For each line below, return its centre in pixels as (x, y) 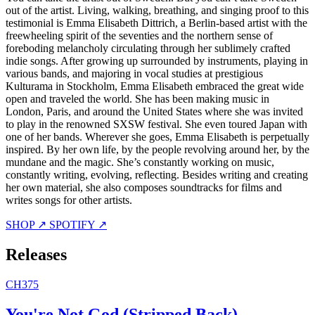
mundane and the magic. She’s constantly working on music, (140, 162)
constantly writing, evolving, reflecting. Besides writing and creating (157, 174)
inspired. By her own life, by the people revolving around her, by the (157, 149)
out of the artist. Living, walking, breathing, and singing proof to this (157, 10)
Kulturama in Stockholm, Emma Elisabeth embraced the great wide (155, 86)
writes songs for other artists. (69, 200)
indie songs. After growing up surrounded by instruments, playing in (157, 60)
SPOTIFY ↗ (78, 224)
